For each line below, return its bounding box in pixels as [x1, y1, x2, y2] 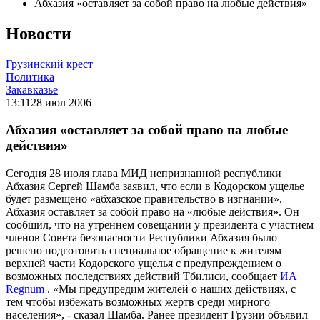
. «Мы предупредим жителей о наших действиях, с [47, 283, 296, 296]
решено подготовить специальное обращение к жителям [6, 244, 281, 257]
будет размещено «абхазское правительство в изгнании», [6, 193, 282, 206]
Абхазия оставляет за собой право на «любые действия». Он [6, 206, 299, 219]
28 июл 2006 [31, 96, 91, 109]
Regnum [6, 283, 47, 296]
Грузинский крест [6, 57, 93, 70]
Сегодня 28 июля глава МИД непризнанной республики [6, 167, 281, 180]
